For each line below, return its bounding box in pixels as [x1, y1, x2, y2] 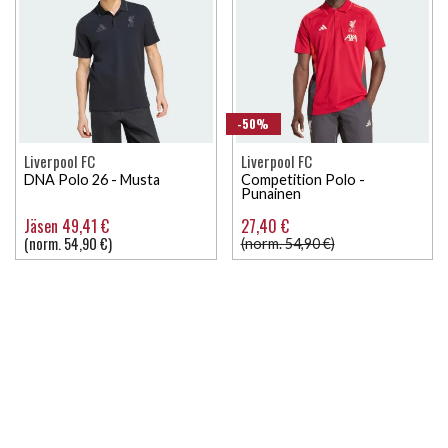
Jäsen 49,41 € [24, 213, 109, 238]
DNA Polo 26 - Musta [24, 171, 160, 188]
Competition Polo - [240, 171, 365, 188]
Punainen [240, 185, 301, 202]
